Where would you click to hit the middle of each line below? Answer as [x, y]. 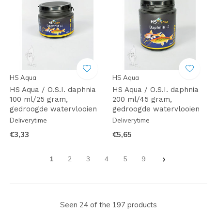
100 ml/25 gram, [39, 99]
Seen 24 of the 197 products [108, 205]
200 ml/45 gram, [142, 99]
